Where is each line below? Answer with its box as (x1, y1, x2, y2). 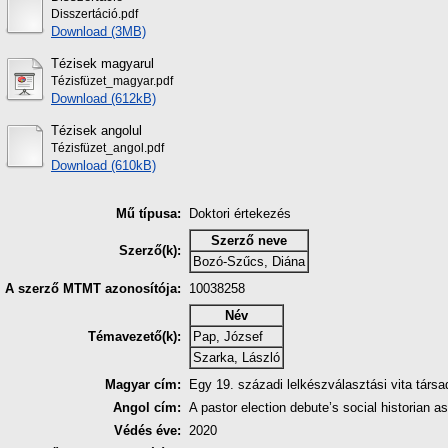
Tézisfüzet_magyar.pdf (51, 74, 173, 87)
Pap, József (193, 329, 263, 345)
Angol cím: (113, 400, 181, 416)
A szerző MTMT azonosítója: (5, 281, 181, 297)
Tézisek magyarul (51, 55, 154, 71)
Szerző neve (211, 233, 287, 249)
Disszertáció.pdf (51, 7, 138, 20)
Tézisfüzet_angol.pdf (51, 141, 164, 154)
